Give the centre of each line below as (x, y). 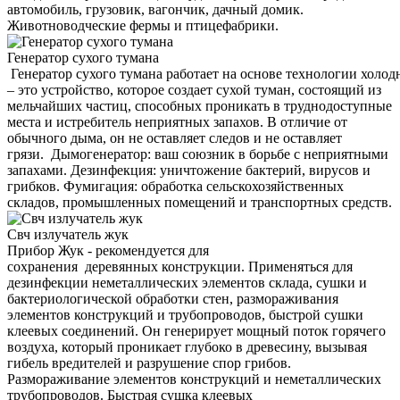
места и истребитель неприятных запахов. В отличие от (177, 122)
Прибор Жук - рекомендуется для (108, 251)
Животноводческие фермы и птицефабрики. (143, 26)
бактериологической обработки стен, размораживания (173, 299)
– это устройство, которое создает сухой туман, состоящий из (194, 90)
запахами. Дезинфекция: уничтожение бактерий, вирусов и (189, 171)
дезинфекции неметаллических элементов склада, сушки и (187, 283)
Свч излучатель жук (68, 235)
